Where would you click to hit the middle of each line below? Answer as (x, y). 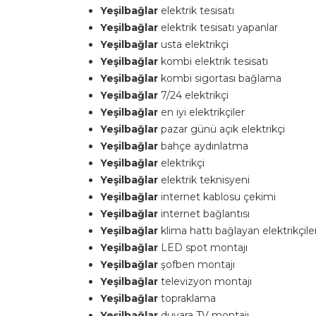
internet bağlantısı (208, 214)
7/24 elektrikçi (195, 95)
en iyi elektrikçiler (203, 112)
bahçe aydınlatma (207, 146)
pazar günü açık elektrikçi (224, 129)
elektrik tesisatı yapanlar (219, 28)
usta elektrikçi (195, 44)
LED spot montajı (207, 248)
